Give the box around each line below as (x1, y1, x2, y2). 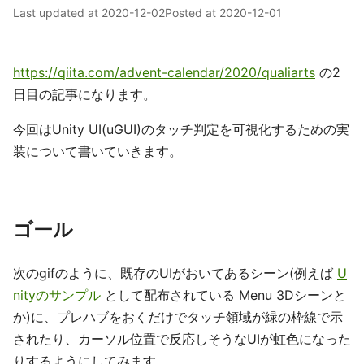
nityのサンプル (13, 287, 101, 303)
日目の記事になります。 (13, 86, 156, 102)
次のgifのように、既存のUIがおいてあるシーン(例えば (13, 265, 337, 281)
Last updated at (13, 6, 102, 19)
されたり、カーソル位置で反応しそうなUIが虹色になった (13, 331, 351, 347)
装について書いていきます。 (13, 143, 182, 159)
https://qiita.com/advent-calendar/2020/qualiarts (13, 64, 315, 80)
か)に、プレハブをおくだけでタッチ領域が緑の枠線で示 (13, 309, 343, 325)
